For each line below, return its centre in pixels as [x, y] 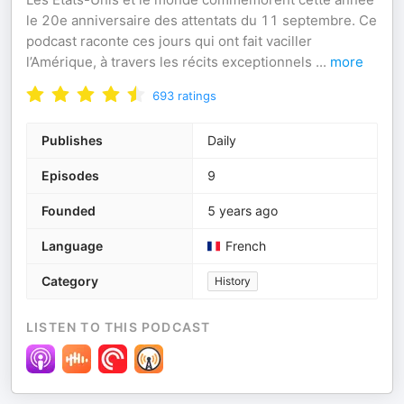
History [233, 281]
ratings [197, 96]
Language [72, 246]
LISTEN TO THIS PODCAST [119, 327]
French [246, 246]
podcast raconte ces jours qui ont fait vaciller [169, 41]
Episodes [70, 175]
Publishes [72, 140]
